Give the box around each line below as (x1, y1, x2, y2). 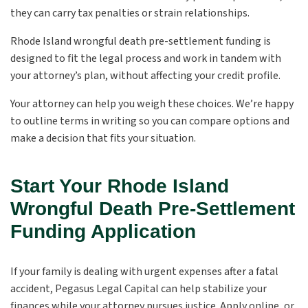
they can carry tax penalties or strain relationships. (10, 5, 250, 21)
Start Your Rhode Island (10, 175, 229, 197)
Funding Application (10, 221, 196, 242)
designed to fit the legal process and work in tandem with (10, 51, 281, 66)
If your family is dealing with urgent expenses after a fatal (10, 264, 278, 279)
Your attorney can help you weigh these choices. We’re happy (10, 96, 294, 111)
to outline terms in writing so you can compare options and (10, 113, 289, 129)
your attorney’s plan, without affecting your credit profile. (10, 68, 280, 83)
